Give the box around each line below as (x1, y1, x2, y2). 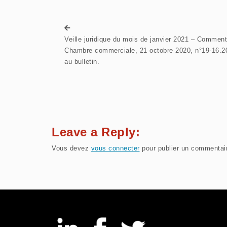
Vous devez (52, 144, 91, 153)
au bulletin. (64, 58, 99, 66)
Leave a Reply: (52, 125, 140, 139)
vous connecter (91, 144, 140, 153)
